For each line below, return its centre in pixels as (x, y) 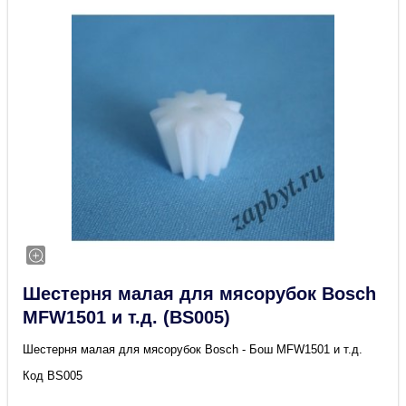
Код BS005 (53, 376)
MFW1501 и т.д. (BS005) (127, 318)
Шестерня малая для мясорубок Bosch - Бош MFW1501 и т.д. (193, 350)
